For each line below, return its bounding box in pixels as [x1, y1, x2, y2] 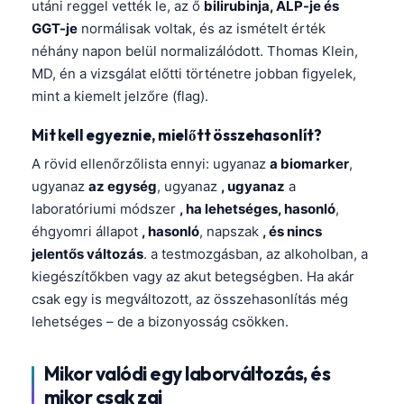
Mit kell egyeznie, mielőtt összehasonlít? [32, 125, 323, 145]
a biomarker [270, 155, 349, 173]
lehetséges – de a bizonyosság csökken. [32, 313, 289, 331]
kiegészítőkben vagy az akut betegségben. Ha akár [32, 268, 354, 286]
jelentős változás [32, 245, 143, 263]
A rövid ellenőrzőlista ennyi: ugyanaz [32, 155, 270, 173]
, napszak [199, 223, 262, 241]
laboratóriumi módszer [32, 200, 179, 218]
